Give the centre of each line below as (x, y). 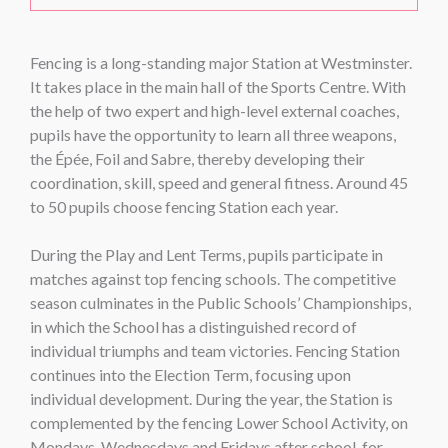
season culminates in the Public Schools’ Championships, (220, 303)
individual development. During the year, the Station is (211, 399)
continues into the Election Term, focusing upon (190, 375)
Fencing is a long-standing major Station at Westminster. (221, 63)
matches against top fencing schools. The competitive (213, 279)
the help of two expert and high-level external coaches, (214, 111)
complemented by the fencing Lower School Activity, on (219, 423)
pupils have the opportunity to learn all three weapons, (213, 135)
